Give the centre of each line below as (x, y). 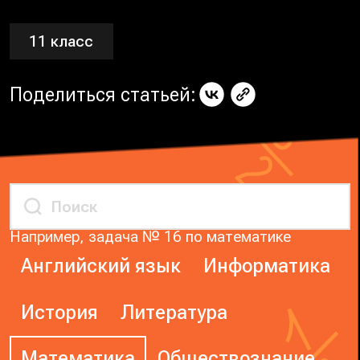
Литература (174, 312)
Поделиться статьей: (103, 94)
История (60, 312)
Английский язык (101, 266)
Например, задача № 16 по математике (151, 237)
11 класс (61, 42)
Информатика (267, 266)
